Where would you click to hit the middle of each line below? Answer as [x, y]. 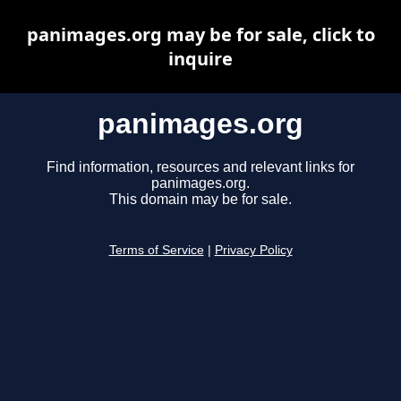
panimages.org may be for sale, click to [200, 34]
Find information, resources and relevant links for [200, 167]
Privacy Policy [253, 251]
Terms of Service [156, 251]
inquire [200, 59]
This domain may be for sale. [200, 200]
